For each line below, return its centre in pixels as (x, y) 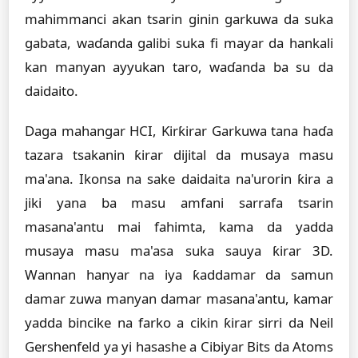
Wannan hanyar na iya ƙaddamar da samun (179, 274)
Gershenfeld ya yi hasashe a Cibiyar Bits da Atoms (179, 346)
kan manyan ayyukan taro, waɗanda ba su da (179, 67)
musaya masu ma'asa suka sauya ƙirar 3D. (179, 251)
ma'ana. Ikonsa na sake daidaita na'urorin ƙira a (179, 179)
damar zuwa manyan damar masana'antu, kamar (179, 298)
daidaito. (52, 91)
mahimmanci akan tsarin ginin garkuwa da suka (179, 19)
